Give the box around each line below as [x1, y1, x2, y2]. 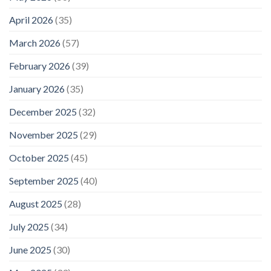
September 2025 [9, 174, 79, 186]
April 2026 [9, 13, 53, 25]
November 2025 [9, 128, 78, 140]
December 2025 [9, 105, 77, 117]
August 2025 [9, 197, 62, 209]
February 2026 [9, 59, 70, 71]
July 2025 [9, 220, 49, 232]
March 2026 [9, 36, 60, 48]
